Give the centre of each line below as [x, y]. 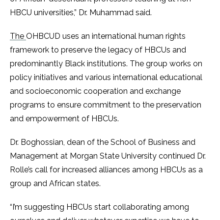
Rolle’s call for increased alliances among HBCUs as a [106, 170]
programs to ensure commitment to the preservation [106, 105]
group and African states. [56, 183]
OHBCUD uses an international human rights [106, 36]
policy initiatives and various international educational [106, 77]
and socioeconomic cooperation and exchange [95, 91]
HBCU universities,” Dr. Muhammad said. [81, 13]
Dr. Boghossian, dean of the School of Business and [103, 142]
